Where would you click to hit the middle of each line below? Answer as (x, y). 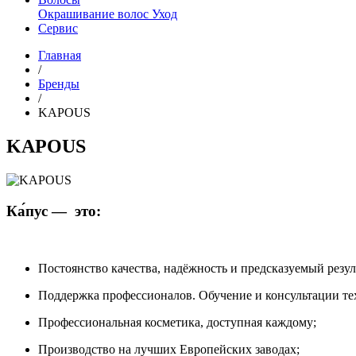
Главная (60, 55)
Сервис (58, 28)
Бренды (59, 84)
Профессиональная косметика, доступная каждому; (177, 323)
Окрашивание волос (95, 14)
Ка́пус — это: (54, 211)
